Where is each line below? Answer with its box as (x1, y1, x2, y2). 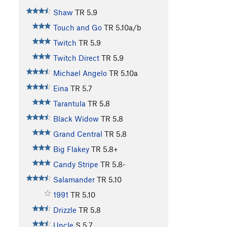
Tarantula (53, 99, 86, 108)
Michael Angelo (53, 68, 107, 78)
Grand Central (53, 129, 102, 139)
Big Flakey (53, 144, 89, 154)
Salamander (53, 175, 95, 184)
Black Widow (53, 114, 99, 124)
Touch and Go (53, 23, 102, 32)
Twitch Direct (53, 53, 99, 63)
